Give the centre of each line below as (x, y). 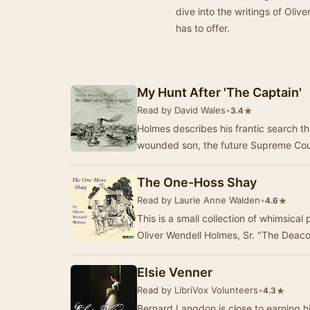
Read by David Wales (181, 110)
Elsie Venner (175, 272)
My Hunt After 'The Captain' (219, 92)
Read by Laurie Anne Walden (199, 200)
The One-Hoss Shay (197, 182)
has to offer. (203, 28)
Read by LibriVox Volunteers (198, 290)
